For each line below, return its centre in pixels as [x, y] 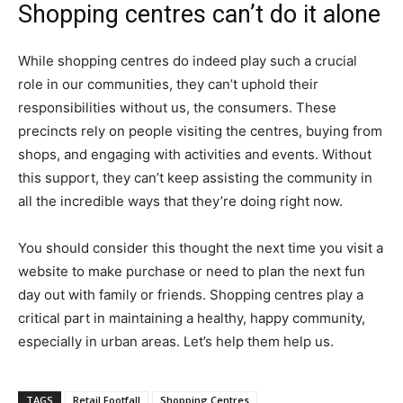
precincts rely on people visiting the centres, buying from [200, 131]
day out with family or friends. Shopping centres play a [191, 295]
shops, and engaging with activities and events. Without [195, 155]
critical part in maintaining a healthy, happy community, [192, 318]
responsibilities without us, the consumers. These [177, 108]
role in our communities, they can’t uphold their [168, 85]
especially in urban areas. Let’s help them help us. [176, 342]
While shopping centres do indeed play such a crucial [188, 61]
